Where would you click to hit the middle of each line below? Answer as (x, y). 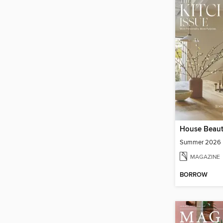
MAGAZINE (205, 157)
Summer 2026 (200, 142)
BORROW (194, 175)
